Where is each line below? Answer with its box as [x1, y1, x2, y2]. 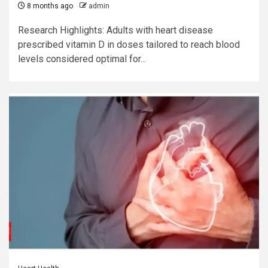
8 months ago [25, 2, 73, 10]
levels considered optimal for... [18, 53, 146, 65]
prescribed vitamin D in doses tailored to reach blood [18, 39, 240, 50]
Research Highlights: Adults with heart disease [18, 25, 213, 36]
